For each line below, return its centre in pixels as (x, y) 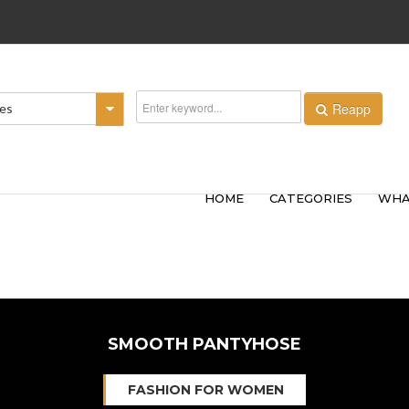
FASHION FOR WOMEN (206, 390)
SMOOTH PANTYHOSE (204, 344)
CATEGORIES (311, 198)
